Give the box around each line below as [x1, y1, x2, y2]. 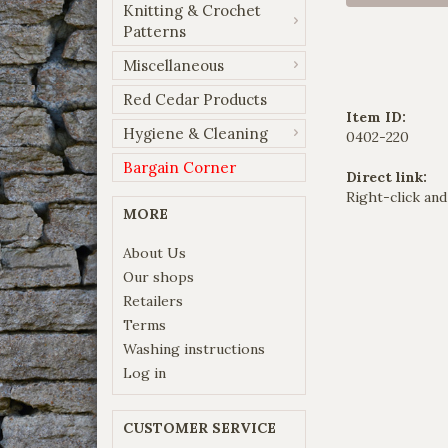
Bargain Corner [123, 157, 236, 177]
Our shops [123, 267, 194, 286]
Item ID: [346, 108, 406, 127]
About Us [123, 243, 186, 262]
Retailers [123, 291, 183, 310]
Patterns [123, 21, 186, 41]
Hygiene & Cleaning [123, 123, 268, 143]
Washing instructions [123, 339, 265, 358]
